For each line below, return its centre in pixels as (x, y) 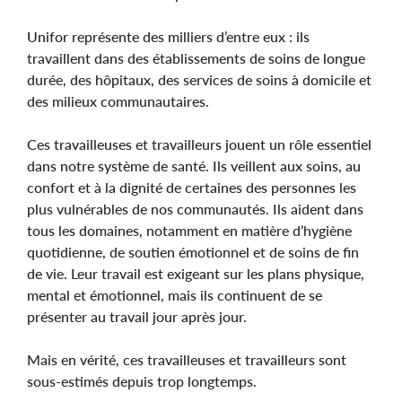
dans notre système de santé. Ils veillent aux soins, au (194, 165)
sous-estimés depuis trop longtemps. (142, 380)
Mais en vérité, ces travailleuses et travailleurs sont (187, 359)
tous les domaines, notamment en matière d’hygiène (189, 230)
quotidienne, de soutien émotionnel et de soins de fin (193, 251)
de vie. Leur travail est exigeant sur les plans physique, (196, 273)
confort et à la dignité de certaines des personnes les (192, 187)
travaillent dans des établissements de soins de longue (196, 57)
